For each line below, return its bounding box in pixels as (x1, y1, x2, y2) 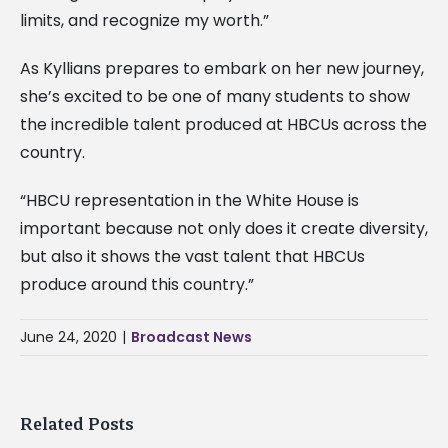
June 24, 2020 (20, 326, 117, 347)
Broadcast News (131, 326, 252, 347)
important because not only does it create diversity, (20, 216, 428, 240)
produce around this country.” (20, 272, 254, 296)
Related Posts (20, 412, 134, 435)
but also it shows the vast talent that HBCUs (20, 244, 365, 268)
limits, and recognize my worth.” (20, 8, 269, 32)
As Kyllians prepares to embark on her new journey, (20, 56, 424, 80)
